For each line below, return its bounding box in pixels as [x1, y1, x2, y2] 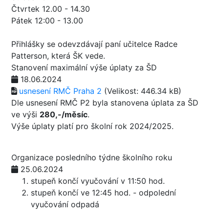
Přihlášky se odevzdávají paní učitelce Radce [11, 39, 177, 49]
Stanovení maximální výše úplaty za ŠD [11, 63, 157, 72]
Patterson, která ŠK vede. [11, 51, 108, 61]
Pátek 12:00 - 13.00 [11, 16, 83, 25]
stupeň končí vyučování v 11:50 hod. [31, 176, 165, 186]
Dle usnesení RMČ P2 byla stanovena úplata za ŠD [11, 98, 198, 108]
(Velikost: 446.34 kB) [104, 86, 181, 96]
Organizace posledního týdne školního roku [11, 153, 172, 162]
